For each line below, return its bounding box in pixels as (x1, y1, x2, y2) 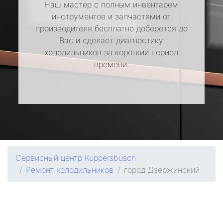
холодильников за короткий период (44, 47, 179, 57)
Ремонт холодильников (26, 165, 113, 175)
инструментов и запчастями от (52, 11, 171, 21)
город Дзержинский (124, 165, 200, 175)
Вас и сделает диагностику (59, 35, 164, 45)
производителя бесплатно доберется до (35, 23, 188, 33)
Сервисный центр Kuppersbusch (15, 153, 136, 163)
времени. (94, 59, 129, 69)
